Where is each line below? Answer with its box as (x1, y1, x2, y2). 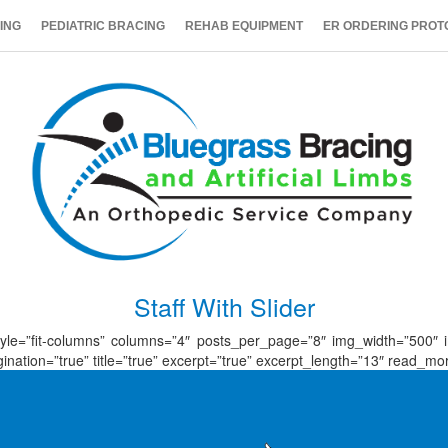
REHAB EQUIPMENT (185, 19, 303, 33)
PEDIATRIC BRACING (41, 19, 165, 33)
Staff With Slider (133, 288, 315, 324)
